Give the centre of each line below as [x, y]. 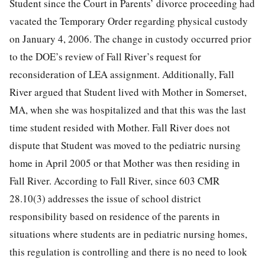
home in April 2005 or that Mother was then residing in [125, 163]
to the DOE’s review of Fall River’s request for [105, 56]
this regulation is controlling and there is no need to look [128, 251]
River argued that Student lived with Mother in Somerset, [128, 92]
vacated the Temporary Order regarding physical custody [129, 21]
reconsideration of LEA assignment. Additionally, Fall [122, 74]
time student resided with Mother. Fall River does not [120, 127]
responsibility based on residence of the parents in [115, 216]
